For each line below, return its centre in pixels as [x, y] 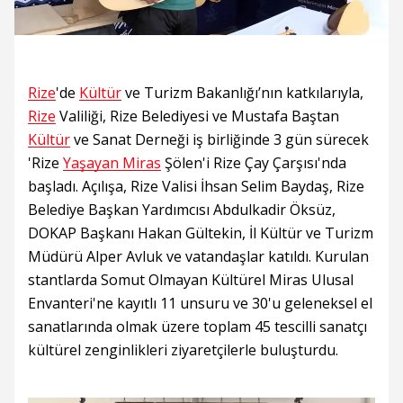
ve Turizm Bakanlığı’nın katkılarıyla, [242, 93]
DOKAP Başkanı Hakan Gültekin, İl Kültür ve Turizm [201, 233]
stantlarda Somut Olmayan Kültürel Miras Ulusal [191, 280]
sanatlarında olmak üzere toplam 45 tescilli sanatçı [197, 327]
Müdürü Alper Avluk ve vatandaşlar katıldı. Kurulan [198, 257]
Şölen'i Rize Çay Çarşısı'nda [254, 163]
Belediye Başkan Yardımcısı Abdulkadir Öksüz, [182, 210]
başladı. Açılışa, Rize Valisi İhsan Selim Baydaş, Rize [196, 187]
